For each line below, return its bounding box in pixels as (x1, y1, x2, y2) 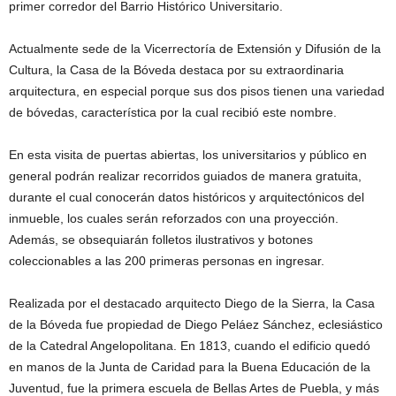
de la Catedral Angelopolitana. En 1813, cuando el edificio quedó (9, 339, 370, 354)
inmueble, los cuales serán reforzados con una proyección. (9, 211, 339, 226)
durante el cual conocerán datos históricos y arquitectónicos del (9, 190, 364, 205)
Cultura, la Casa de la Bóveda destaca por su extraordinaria (9, 63, 344, 78)
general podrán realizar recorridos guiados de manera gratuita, (9, 169, 362, 184)
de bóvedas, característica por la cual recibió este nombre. (9, 105, 337, 120)
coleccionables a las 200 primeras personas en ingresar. (9, 254, 324, 269)
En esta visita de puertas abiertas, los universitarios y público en (9, 148, 367, 163)
